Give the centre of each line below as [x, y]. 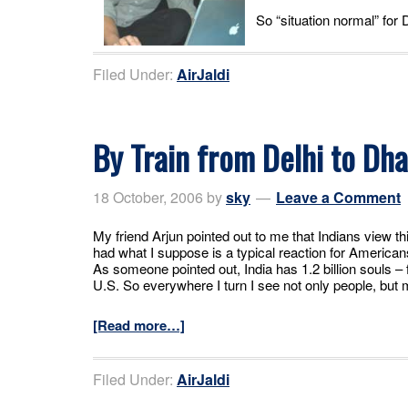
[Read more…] [139, 325]
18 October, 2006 [148, 197]
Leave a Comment [338, 197]
